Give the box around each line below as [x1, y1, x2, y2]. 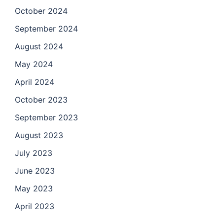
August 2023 [15, 130, 63, 141]
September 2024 [15, 24, 78, 34]
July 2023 [15, 148, 52, 158]
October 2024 [15, 6, 68, 16]
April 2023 [15, 201, 54, 212]
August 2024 [15, 41, 63, 52]
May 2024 [15, 59, 53, 70]
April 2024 [15, 77, 54, 87]
